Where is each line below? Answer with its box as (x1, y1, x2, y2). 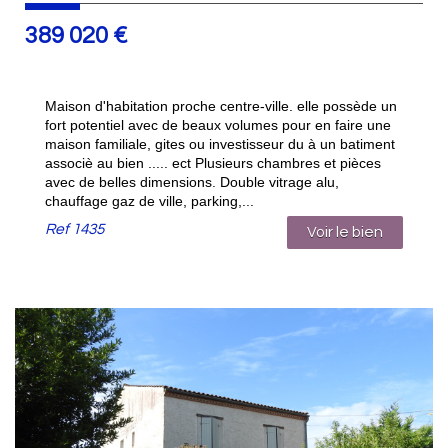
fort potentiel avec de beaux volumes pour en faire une (45, 117, 391, 133)
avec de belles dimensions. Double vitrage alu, (45, 174, 339, 190)
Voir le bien (307, 224, 383, 240)
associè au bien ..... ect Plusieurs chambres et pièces (45, 155, 381, 171)
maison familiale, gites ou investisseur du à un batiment (45, 136, 395, 152)
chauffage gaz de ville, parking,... (45, 193, 254, 209)
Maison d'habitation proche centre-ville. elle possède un (45, 98, 397, 114)
